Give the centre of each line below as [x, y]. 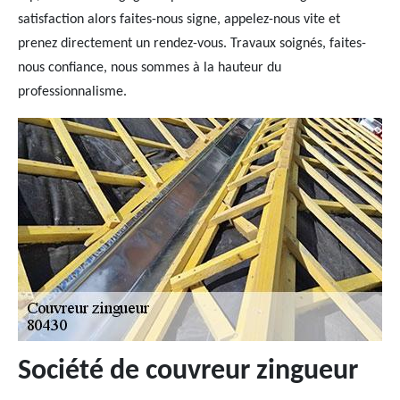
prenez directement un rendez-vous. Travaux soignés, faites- [192, 44]
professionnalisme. [72, 92]
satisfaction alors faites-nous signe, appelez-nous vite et [179, 20]
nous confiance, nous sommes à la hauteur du [150, 68]
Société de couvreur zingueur [188, 371]
